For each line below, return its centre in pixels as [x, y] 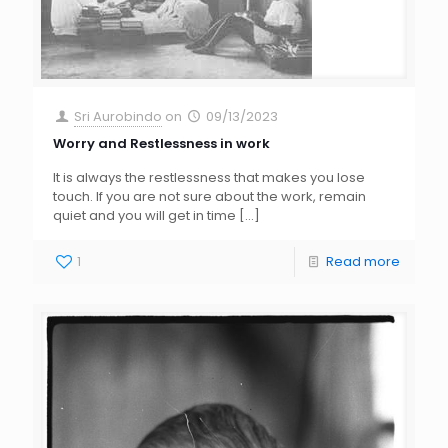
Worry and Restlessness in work [161, 144]
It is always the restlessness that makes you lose [209, 178]
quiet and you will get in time [144, 216]
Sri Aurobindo [118, 117]
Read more [363, 262]
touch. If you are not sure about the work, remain [209, 197]
